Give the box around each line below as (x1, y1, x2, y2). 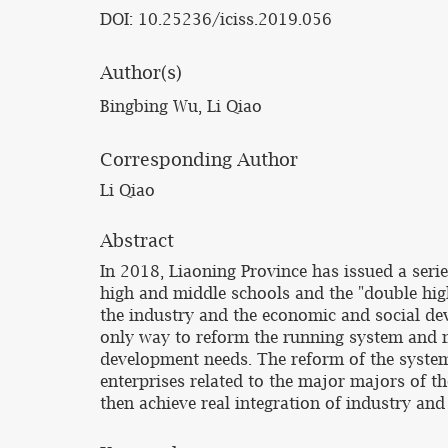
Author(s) (100, 62, 182, 83)
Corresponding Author (100, 149, 298, 170)
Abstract (100, 230, 174, 251)
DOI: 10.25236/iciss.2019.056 (100, 10, 332, 28)
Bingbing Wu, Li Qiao (100, 97, 262, 115)
